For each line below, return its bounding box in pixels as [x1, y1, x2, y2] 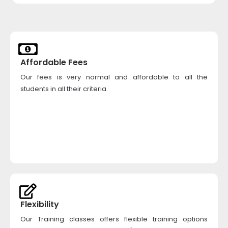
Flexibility [20, 198, 59, 210]
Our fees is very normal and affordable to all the [20, 72, 208, 82]
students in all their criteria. [20, 84, 108, 94]
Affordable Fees [20, 56, 88, 68]
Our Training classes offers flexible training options [20, 214, 208, 224]
